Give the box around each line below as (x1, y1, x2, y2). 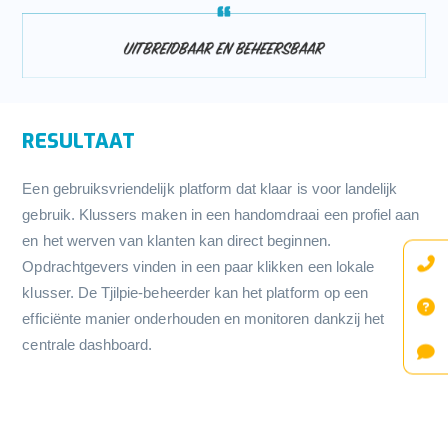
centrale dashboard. (22, 335, 153, 353)
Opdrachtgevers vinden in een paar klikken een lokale (22, 257, 375, 275)
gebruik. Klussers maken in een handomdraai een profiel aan (22, 205, 420, 223)
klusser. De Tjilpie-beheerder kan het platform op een (22, 283, 369, 301)
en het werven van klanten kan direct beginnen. (22, 231, 331, 249)
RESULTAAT (22, 127, 136, 155)
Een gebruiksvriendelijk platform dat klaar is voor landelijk (22, 179, 398, 197)
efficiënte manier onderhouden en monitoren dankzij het (22, 309, 385, 327)
